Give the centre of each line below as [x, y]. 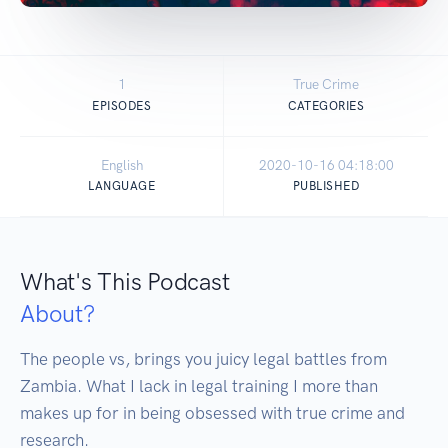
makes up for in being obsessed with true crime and [212, 412]
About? [57, 313]
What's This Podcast [125, 281]
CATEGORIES [326, 105]
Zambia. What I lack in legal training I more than [199, 385]
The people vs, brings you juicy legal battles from [203, 358]
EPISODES [121, 105]
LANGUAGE [121, 185]
